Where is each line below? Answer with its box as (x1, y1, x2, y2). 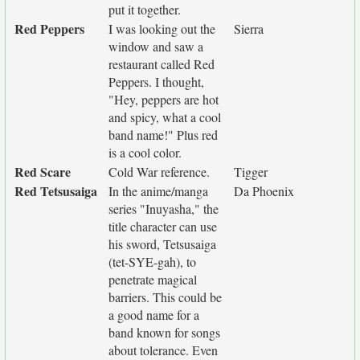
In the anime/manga (108, 182, 208, 199)
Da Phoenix (234, 182, 294, 199)
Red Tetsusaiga (14, 182, 97, 200)
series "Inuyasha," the (108, 200, 219, 217)
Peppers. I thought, (108, 73, 204, 90)
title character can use (108, 218, 217, 235)
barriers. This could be (108, 288, 222, 305)
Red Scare (14, 162, 71, 181)
